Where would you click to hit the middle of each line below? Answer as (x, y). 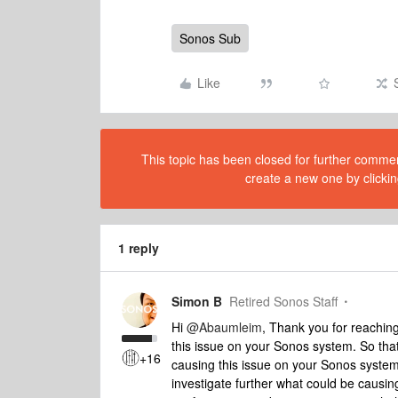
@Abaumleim (224, 327)
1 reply (139, 248)
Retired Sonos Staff (283, 301)
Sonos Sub (210, 38)
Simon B (197, 301)
